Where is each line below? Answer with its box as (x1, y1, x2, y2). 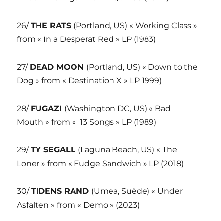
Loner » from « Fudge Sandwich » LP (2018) (17, 159, 184, 169)
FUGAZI (31, 104, 65, 113)
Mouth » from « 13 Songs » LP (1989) (17, 117, 157, 127)
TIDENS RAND (31, 186, 92, 196)
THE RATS (31, 21, 74, 31)
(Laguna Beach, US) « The (78, 145, 178, 155)
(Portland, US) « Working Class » (74, 21, 198, 31)
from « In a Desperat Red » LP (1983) (17, 35, 156, 44)
